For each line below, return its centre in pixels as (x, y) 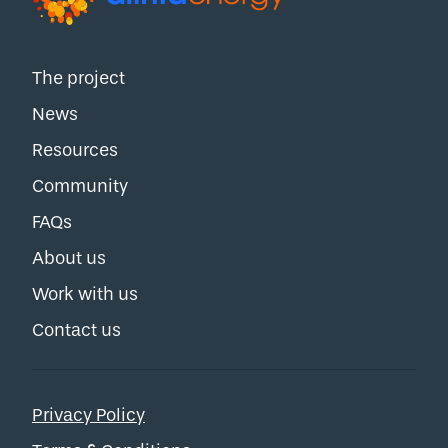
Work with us (85, 294)
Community (80, 186)
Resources (75, 150)
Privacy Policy (88, 415)
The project (78, 78)
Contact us (76, 330)
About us (69, 258)
